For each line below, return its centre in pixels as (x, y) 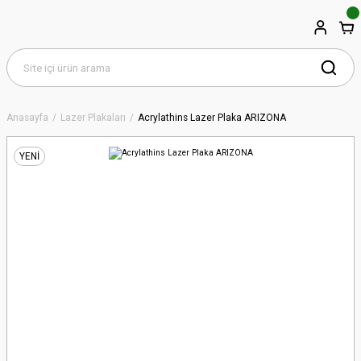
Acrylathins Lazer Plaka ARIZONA (212, 118)
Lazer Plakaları (93, 118)
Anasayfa (27, 118)
